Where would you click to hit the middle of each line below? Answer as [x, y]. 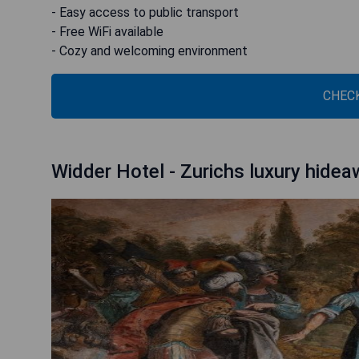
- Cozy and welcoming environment [149, 51]
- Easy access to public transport [145, 12]
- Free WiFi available [107, 32]
